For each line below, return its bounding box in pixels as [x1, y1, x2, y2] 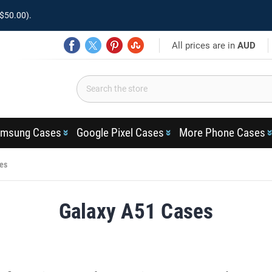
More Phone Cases [178, 126, 265, 140]
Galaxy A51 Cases [58, 199, 214, 224]
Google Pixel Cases [76, 126, 164, 140]
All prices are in [172, 39, 238, 51]
